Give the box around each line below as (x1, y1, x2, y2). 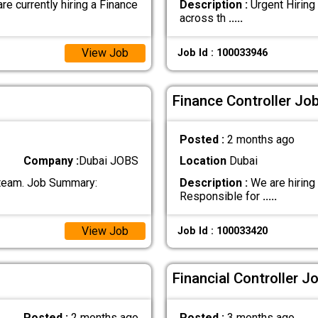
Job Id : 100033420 (177, 224, 268, 237)
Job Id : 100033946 (177, 47, 268, 60)
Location (179, 154, 226, 168)
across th (179, 11, 229, 26)
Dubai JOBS (79, 154, 139, 168)
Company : (23, 154, 79, 168)
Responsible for (179, 189, 263, 203)
